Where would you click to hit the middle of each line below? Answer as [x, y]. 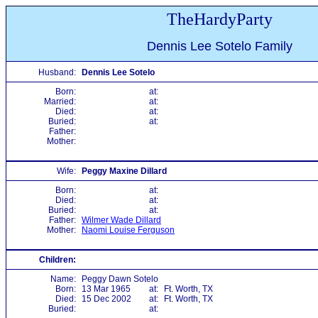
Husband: [57, 72]
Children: [57, 260]
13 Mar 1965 [106, 289]
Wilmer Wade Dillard [121, 220]
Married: [60, 102]
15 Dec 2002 [106, 299]
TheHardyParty [219, 19]
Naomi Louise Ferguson [128, 230]
